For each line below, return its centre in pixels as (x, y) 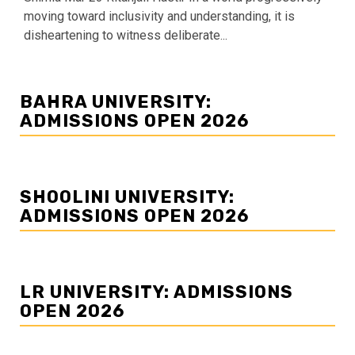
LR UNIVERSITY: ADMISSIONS (157, 292)
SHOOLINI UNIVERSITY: (127, 197)
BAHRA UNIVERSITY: (116, 102)
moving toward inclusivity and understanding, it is (159, 17)
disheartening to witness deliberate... (126, 36)
